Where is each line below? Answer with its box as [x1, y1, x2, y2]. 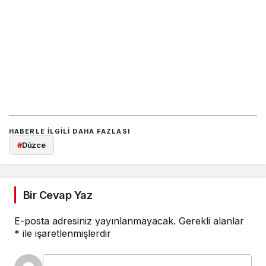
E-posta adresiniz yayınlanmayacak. [14, 214, 176, 227]
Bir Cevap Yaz [23, 188, 92, 201]
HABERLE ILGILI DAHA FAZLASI [9, 127, 130, 136]
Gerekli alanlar [179, 214, 244, 227]
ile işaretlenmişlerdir [20, 227, 111, 239]
